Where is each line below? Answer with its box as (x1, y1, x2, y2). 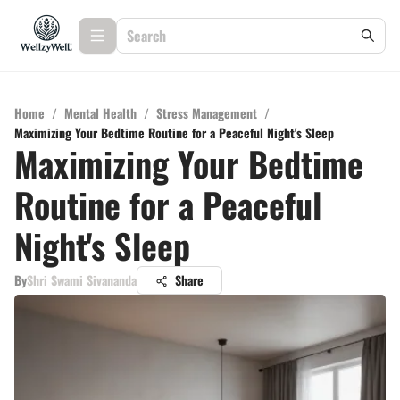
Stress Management (156, 104, 257, 122)
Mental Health (64, 104, 137, 122)
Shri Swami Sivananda (27, 271, 137, 289)
